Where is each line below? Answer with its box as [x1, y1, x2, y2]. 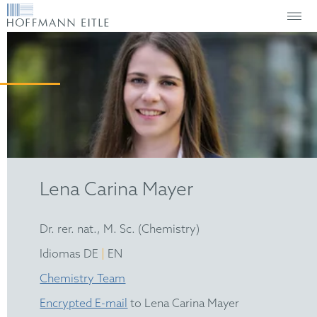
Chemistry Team [40, 272, 126, 286]
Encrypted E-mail [40, 296, 128, 311]
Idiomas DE [40, 247, 102, 261]
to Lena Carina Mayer [127, 296, 240, 311]
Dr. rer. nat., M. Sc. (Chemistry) [40, 222, 200, 236]
